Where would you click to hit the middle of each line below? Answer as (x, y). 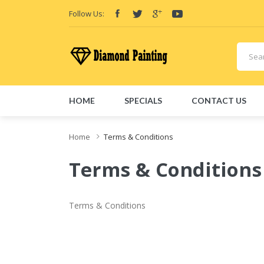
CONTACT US (219, 100)
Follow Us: (87, 13)
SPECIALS (143, 100)
